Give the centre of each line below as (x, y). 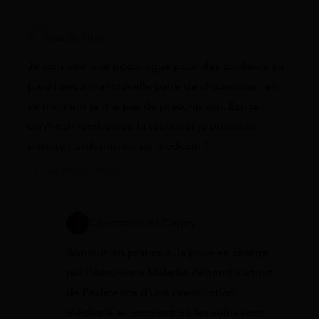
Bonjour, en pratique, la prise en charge (167, 252)
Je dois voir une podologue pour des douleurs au (156, 67)
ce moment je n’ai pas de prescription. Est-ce (144, 106)
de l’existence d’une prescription (151, 292)
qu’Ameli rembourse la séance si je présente (142, 126)
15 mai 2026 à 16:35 (74, 171)
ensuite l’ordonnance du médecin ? (119, 146)
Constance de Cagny (142, 223)
